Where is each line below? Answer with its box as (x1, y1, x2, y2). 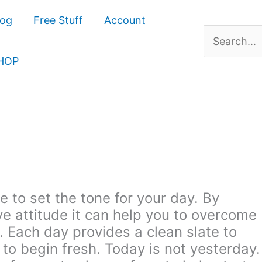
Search (202, 36, 237, 49)
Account (104, 14, 146, 26)
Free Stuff (33, 14, 83, 26)
